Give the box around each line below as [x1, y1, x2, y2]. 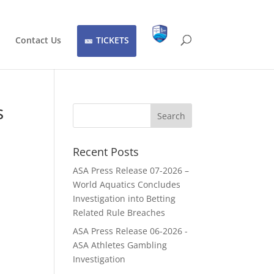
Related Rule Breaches [73, 207, 166, 218]
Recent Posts [73, 144, 139, 159]
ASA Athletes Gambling [73, 239, 168, 251]
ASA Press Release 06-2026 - [73, 225, 188, 237]
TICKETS [95, 34, 129, 46]
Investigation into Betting [73, 193, 176, 204]
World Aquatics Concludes [73, 179, 181, 190]
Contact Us [15, 34, 61, 46]
